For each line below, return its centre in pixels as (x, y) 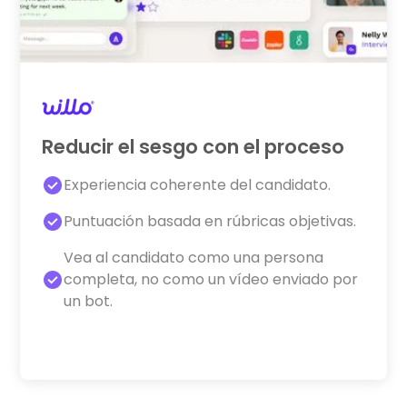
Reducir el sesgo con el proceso (194, 146)
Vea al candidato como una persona (194, 257)
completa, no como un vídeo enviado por (211, 279)
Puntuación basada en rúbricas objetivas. (210, 221)
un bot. (89, 301)
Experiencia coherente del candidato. (198, 184)
